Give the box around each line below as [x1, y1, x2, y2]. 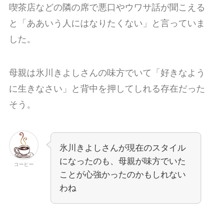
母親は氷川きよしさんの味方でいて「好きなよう [8, 68, 205, 78]
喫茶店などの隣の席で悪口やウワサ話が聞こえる [8, 2, 205, 13]
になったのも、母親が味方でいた [59, 156, 186, 166]
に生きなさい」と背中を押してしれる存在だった [8, 84, 205, 94]
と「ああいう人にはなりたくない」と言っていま [8, 18, 205, 29]
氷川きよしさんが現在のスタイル [59, 143, 186, 153]
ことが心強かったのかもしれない [59, 169, 186, 179]
